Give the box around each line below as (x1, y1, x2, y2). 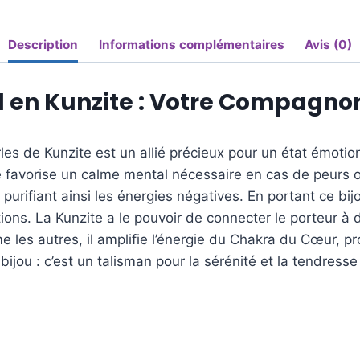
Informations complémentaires (98, 36, 284, 52)
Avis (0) (304, 36, 352, 52)
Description (8, 36, 79, 52)
